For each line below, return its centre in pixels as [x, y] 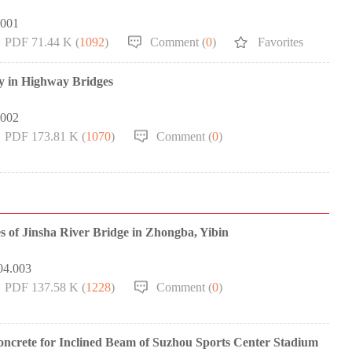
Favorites [280, 42]
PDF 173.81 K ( [45, 136]
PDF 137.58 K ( [45, 287]
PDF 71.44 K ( [42, 42]
